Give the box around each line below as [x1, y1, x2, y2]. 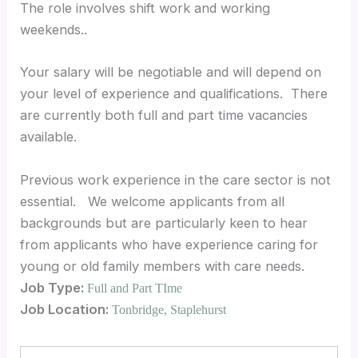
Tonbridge [112, 301, 165, 317]
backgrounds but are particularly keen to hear [20, 214, 308, 231]
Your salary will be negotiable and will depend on [20, 64, 322, 81]
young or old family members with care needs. [20, 257, 305, 274]
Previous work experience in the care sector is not [20, 171, 332, 188]
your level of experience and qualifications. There [20, 86, 328, 102]
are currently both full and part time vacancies [20, 107, 308, 124]
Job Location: [20, 300, 113, 317]
